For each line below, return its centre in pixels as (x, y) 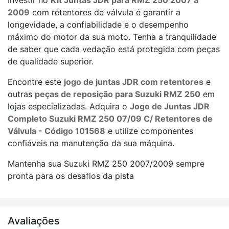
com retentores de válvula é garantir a (105, 12)
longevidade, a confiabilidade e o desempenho (98, 25)
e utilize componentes (149, 131)
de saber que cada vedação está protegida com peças (114, 49)
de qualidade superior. (51, 61)
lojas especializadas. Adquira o (69, 106)
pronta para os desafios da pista (71, 176)
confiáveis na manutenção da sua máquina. (91, 143)
